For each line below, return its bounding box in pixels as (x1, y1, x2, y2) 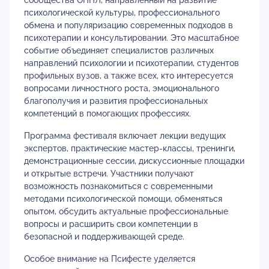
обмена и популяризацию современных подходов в (24, 20, 233, 30)
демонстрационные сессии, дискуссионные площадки (24, 156, 244, 166)
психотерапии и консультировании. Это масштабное (24, 33, 239, 43)
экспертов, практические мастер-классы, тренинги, (24, 144, 235, 153)
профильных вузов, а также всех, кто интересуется (24, 71, 233, 80)
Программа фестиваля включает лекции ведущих (24, 131, 226, 141)
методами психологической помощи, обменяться (24, 194, 222, 204)
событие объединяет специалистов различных (24, 46, 214, 55)
